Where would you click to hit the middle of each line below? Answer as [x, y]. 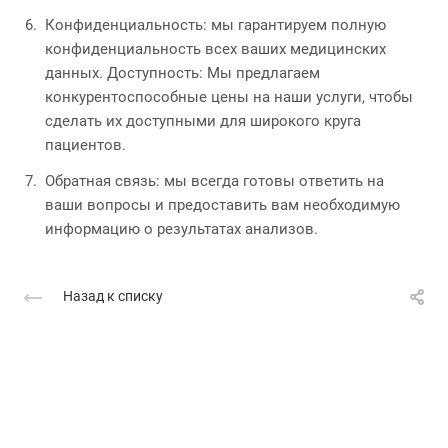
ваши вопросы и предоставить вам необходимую [222, 204]
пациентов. [85, 144]
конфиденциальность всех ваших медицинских [215, 48]
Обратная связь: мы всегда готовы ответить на [214, 180]
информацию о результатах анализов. [181, 228]
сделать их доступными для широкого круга [203, 120]
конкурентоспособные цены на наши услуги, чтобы [229, 96]
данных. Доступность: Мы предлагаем [182, 72]
